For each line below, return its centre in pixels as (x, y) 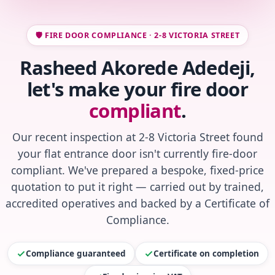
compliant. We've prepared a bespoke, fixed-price (137, 170)
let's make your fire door (137, 89)
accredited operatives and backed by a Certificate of (137, 203)
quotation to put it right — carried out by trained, (137, 187)
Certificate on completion (206, 254)
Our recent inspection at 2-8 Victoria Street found (137, 137)
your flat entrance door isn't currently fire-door (137, 154)
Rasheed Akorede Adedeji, (137, 68)
